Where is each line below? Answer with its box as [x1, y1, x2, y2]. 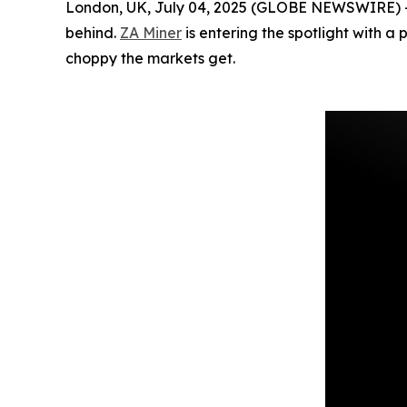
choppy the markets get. [65, 49, 235, 67]
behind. [65, 24, 120, 42]
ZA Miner [120, 24, 182, 42]
